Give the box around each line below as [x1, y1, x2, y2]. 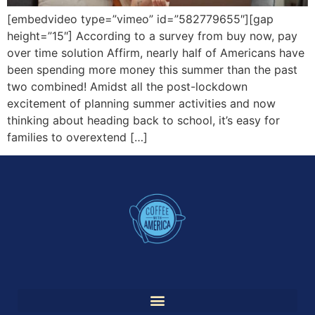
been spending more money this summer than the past [7, 63, 297, 77]
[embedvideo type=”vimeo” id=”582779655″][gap [7, 12, 274, 27]
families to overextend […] [7, 130, 148, 145]
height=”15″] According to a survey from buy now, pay [7, 29, 297, 44]
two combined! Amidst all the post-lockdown [7, 79, 247, 94]
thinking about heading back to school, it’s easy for [7, 113, 280, 128]
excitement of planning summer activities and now [7, 96, 276, 111]
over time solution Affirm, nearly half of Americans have [7, 46, 304, 60]
